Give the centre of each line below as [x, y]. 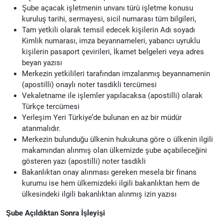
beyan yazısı [42, 62]
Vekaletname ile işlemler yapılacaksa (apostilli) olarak [112, 95]
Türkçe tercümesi [51, 106]
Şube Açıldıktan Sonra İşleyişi [56, 213]
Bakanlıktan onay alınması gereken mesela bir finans [109, 172]
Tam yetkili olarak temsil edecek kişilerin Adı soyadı [109, 30]
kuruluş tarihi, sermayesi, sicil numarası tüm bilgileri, [109, 19]
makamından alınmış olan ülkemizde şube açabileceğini [114, 150]
